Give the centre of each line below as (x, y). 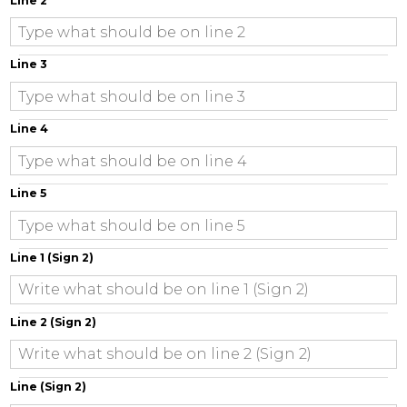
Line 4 (29, 129)
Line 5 (28, 194)
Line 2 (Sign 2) (53, 322)
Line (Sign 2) (48, 386)
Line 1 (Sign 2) (52, 258)
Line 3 (29, 65)
